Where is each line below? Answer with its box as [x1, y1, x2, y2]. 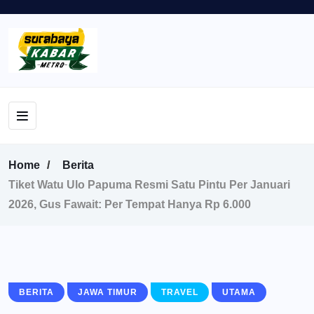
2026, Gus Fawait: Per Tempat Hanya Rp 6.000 [8, 198, 251, 210]
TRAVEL [161, 287, 198, 297]
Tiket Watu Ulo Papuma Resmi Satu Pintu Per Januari [8, 178, 290, 191]
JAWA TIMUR [78, 287, 137, 297]
